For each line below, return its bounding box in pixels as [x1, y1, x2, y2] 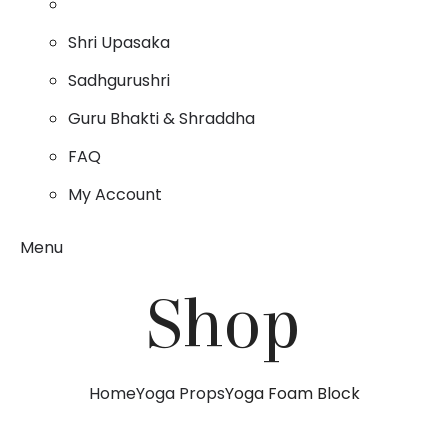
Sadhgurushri [68, 69, 170, 93]
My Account [68, 183, 162, 207]
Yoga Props [135, 382, 225, 406]
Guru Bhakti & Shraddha [68, 107, 255, 131]
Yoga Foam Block [224, 382, 360, 406]
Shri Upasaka [68, 31, 170, 55]
